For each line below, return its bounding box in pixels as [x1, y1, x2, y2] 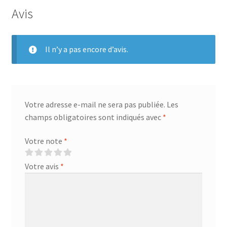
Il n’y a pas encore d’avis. [45, 44, 128, 54]
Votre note [24, 136, 64, 146]
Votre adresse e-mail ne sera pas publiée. [24, 99, 165, 109]
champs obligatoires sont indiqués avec [24, 111, 163, 122]
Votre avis [24, 161, 60, 172]
